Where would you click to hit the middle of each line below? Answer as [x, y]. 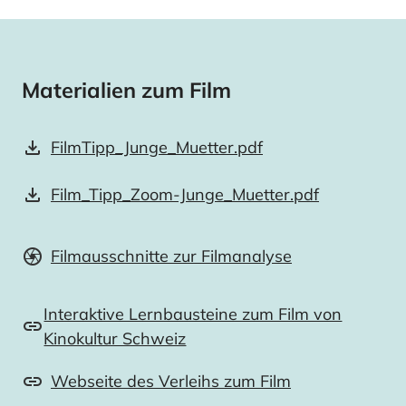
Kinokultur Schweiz [115, 338]
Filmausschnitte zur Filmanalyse [171, 256]
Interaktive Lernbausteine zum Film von [193, 314]
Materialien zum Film [126, 89]
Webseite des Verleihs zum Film [171, 382]
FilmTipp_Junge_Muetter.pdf [157, 148]
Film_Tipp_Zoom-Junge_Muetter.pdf [185, 195]
